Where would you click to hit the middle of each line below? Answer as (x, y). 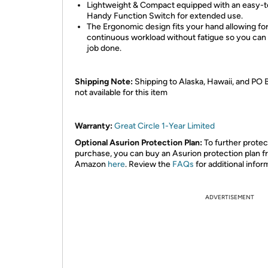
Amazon (91, 164)
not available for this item (121, 92)
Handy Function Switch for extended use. (165, 16)
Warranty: (94, 126)
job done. (104, 48)
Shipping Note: (104, 82)
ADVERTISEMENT (230, 197)
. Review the (149, 164)
